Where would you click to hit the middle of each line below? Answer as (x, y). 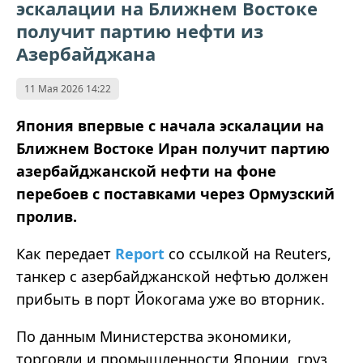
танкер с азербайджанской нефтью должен (172, 277)
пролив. (47, 217)
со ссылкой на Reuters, (250, 254)
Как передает (66, 254)
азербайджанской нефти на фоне (146, 171)
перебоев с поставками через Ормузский (175, 194)
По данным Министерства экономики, (154, 337)
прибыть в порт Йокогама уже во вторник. (171, 299)
